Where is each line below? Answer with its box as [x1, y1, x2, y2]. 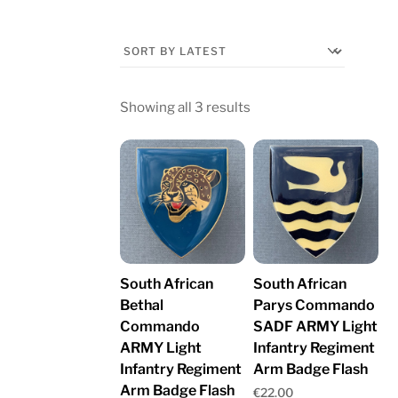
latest [250, 145, 287, 163]
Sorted [250, 97, 294, 115]
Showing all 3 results [120, 98, 251, 115]
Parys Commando [253, 297, 376, 314]
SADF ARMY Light [253, 318, 378, 336]
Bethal [120, 297, 164, 314]
